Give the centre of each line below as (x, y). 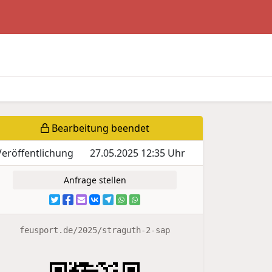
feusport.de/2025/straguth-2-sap (95, 230)
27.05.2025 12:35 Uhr (138, 153)
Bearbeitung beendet (99, 128)
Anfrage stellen (95, 180)
